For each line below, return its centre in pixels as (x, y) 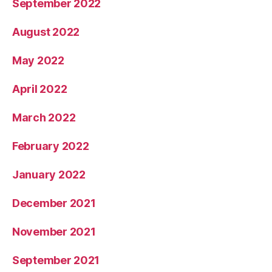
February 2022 (51, 146)
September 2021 (56, 260)
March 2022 (44, 118)
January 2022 (49, 175)
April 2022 (40, 89)
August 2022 (46, 32)
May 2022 (38, 61)
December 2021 (54, 203)
